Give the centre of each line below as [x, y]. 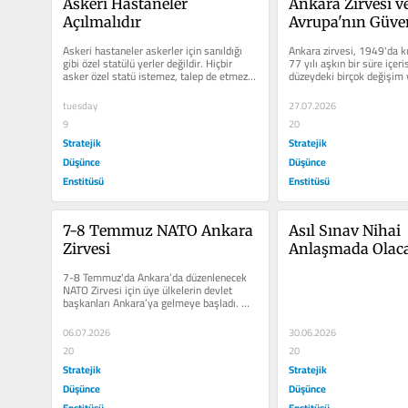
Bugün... [81, 315]
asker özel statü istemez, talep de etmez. [156, 76]
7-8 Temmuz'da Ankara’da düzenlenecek [154, 277]
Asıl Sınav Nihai [344, 230]
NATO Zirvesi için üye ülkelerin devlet [147, 290]
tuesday [80, 105]
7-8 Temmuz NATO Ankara [158, 230]
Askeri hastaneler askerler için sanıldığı [152, 50]
